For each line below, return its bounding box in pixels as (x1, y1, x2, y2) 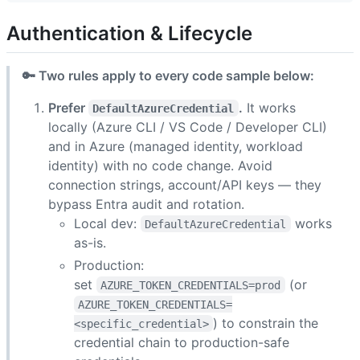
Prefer (48, 99, 88, 116)
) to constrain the (213, 314, 323, 331)
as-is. (74, 234, 106, 251)
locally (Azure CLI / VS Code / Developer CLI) (48, 118, 327, 135)
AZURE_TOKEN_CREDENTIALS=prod (100, 278, 281, 292)
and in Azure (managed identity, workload (48, 137, 303, 154)
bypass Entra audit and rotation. (48, 195, 244, 212)
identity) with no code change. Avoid (48, 157, 272, 174)
